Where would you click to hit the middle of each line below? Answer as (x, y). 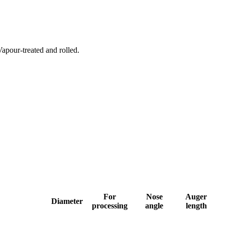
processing (109, 205)
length (196, 205)
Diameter (67, 201)
